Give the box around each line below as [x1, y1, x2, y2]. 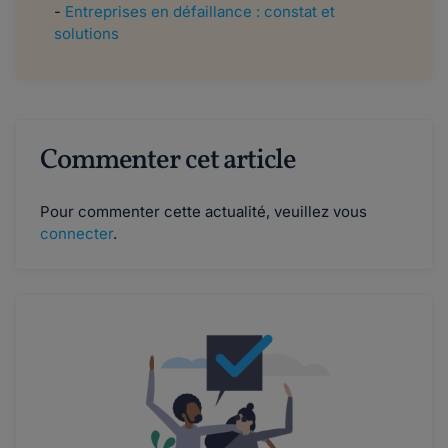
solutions [54, 23, 119, 43]
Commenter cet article [40, 140, 296, 180]
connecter [40, 223, 113, 243]
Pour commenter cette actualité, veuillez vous [40, 201, 367, 221]
